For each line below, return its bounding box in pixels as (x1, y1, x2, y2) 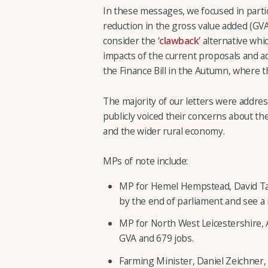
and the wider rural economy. (103, 124, 225, 138)
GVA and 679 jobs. (119, 232, 194, 245)
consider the (103, 34, 158, 48)
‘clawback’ (157, 34, 200, 48)
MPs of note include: (103, 154, 188, 167)
